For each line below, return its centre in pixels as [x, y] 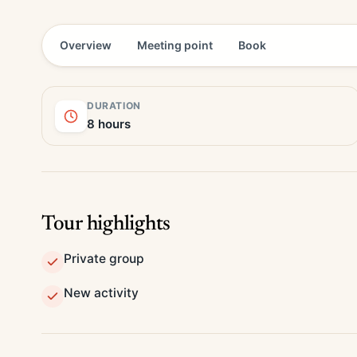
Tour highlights [106, 225]
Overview [86, 45]
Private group [104, 259]
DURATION [114, 106]
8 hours [109, 124]
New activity [101, 293]
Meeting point [175, 45]
